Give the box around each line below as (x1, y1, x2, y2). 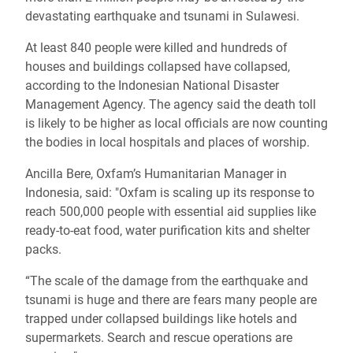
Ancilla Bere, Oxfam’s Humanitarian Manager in (25, 166, 287, 181)
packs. (25, 242, 61, 257)
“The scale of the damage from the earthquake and (25, 273, 308, 288)
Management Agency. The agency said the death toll (25, 97, 316, 112)
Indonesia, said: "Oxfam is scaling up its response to (25, 185, 314, 200)
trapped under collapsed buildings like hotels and (25, 311, 297, 326)
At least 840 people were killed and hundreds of (25, 40, 288, 55)
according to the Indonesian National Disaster (25, 78, 279, 93)
